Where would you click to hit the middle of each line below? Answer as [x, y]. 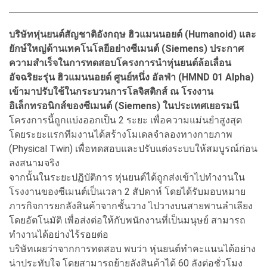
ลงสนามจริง [35, 163]
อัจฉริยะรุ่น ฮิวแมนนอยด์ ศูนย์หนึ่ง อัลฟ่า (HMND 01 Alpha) [131, 77]
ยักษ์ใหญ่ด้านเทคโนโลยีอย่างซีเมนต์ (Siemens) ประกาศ [126, 48]
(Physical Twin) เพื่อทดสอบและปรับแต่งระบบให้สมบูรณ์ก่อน [133, 148]
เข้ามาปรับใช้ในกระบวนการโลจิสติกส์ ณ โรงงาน [111, 91]
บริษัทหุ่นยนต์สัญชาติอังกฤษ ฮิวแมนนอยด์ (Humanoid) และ [133, 34]
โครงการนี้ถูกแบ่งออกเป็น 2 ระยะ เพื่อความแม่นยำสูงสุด [125, 120]
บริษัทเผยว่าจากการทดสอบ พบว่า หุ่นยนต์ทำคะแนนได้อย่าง [132, 249]
